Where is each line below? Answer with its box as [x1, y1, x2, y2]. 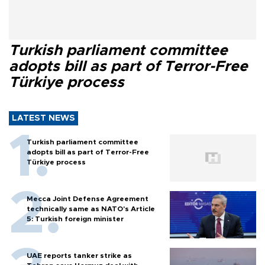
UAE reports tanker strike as [27, 251, 132, 259]
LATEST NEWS [12, 114, 75, 122]
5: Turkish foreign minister [27, 215, 124, 222]
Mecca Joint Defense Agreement [27, 195, 148, 202]
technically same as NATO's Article [27, 205, 155, 212]
